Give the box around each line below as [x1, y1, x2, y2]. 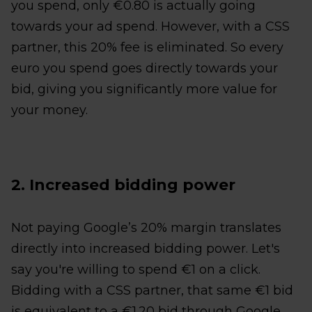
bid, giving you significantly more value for [11, 81, 277, 97]
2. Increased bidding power [11, 175, 235, 194]
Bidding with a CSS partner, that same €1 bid [11, 283, 293, 298]
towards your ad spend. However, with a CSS [11, 19, 290, 34]
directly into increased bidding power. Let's [11, 241, 280, 256]
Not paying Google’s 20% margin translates [11, 220, 281, 235]
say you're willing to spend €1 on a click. [11, 262, 260, 277]
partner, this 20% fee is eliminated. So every [11, 40, 283, 55]
